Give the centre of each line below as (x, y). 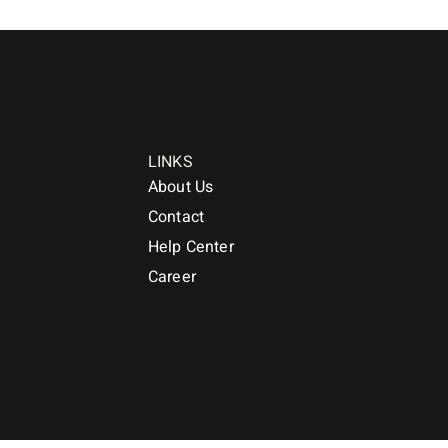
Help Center (191, 247)
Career (172, 277)
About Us (181, 187)
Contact (176, 217)
